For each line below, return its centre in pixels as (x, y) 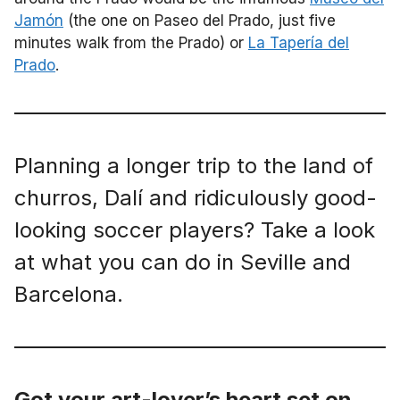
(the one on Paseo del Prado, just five (200, 20)
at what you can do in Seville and (183, 262)
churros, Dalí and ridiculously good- (196, 197)
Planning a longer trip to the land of (194, 165)
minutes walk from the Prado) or (131, 42)
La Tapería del (299, 42)
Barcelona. (69, 294)
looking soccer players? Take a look (195, 229)
